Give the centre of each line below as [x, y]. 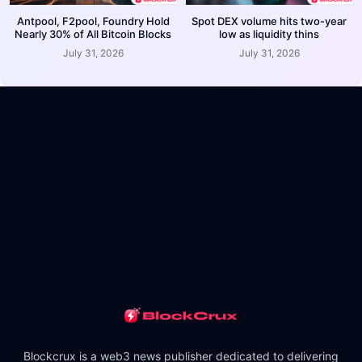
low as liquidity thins [269, 34]
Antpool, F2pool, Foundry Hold [93, 21]
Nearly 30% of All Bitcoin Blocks [93, 34]
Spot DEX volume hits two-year [269, 21]
